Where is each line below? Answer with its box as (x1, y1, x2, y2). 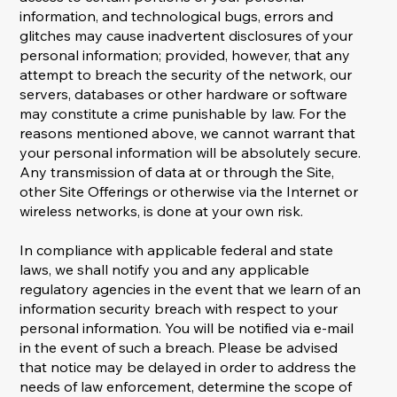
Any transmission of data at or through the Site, (19, 163, 335, 182)
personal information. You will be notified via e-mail (19, 319, 354, 338)
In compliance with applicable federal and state (19, 241, 334, 260)
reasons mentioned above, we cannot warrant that (19, 124, 356, 143)
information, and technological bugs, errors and (19, 7, 334, 26)
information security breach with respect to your (19, 300, 339, 318)
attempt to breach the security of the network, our (19, 66, 353, 84)
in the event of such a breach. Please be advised (19, 339, 339, 357)
